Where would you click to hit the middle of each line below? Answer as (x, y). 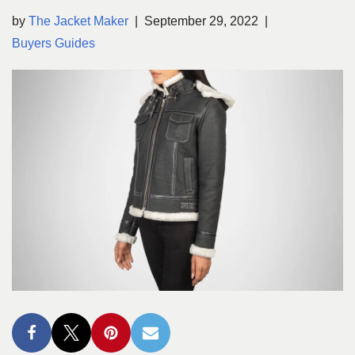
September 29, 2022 (201, 21)
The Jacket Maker (78, 21)
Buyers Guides (53, 43)
